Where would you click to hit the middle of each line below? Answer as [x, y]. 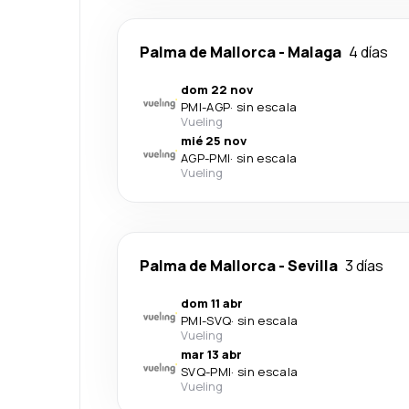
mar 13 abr [211, 354]
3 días [364, 266]
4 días [368, 52]
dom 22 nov [217, 89]
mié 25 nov [214, 141]
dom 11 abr [212, 303]
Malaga [315, 52]
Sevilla [313, 266]
